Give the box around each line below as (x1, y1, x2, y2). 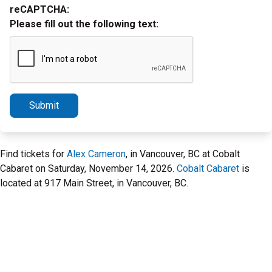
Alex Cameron (67, 148, 126, 160)
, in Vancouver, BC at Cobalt (126, 148, 240, 160)
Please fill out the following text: (10, 18, 158, 30)
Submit (29, 100, 59, 111)
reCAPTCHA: (10, 4, 69, 15)
